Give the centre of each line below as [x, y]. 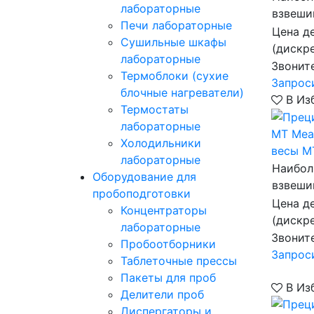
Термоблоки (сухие [175, 76]
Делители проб [162, 294]
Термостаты [155, 109]
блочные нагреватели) [182, 93]
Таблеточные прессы [179, 261]
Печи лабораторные [176, 25]
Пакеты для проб [168, 278]
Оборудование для [144, 177]
